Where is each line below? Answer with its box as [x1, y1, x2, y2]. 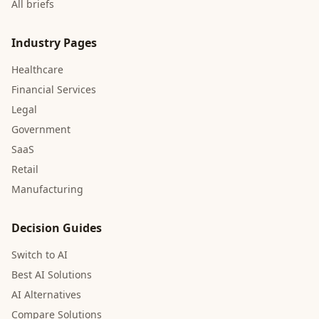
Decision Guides [11, 220, 102, 236]
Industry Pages [11, 35, 97, 51]
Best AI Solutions [11, 268, 92, 281]
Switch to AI [11, 248, 68, 261]
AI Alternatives [11, 288, 81, 301]
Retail [11, 162, 38, 176]
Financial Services [11, 83, 96, 96]
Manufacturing [11, 182, 83, 196]
